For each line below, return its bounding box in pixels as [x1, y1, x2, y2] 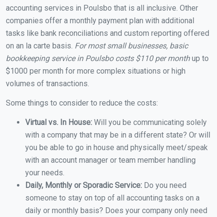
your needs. [25, 168, 64, 178]
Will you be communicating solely [92, 118, 207, 127]
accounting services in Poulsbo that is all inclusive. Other [6, 3, 198, 13]
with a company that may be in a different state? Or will [25, 130, 210, 140]
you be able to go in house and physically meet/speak [25, 143, 208, 153]
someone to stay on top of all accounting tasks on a [25, 193, 200, 203]
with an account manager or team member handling [25, 155, 196, 165]
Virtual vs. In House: [25, 118, 92, 127]
